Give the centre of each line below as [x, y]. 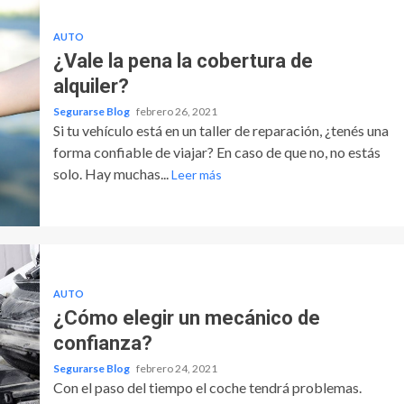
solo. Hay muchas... [112, 173]
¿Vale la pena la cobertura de [183, 60]
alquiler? [91, 86]
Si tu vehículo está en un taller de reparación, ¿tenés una [220, 130]
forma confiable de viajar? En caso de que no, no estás [216, 151]
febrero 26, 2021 [176, 111]
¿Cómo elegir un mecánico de [186, 317]
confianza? [102, 343]
